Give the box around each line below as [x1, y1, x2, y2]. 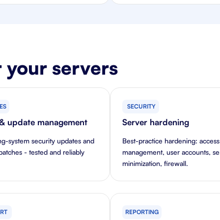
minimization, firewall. [122, 159, 188, 167]
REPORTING [125, 208, 159, 216]
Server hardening [122, 117, 189, 127]
